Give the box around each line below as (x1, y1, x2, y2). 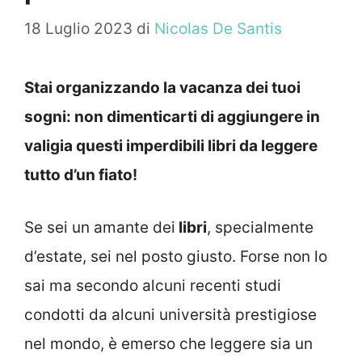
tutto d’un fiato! (24, 166, 137, 185)
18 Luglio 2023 (24, 19, 133, 39)
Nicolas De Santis (154, 19, 282, 39)
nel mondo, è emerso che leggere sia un (24, 334, 313, 353)
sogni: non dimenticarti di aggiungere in (24, 107, 320, 127)
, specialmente (207, 217, 314, 237)
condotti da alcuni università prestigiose (24, 305, 317, 324)
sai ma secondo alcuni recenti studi (24, 276, 281, 295)
